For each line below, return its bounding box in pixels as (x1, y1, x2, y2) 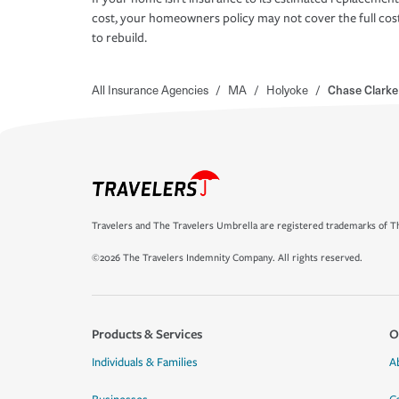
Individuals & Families (92, 355, 198, 370)
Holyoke (266, 81, 308, 99)
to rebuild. (92, 30, 147, 46)
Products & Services (92, 325, 202, 342)
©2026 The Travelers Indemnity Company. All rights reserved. (92, 252, 362, 264)
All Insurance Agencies (92, 81, 208, 99)
